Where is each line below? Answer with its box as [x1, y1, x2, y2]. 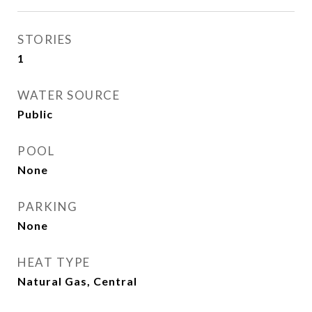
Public [17, 107, 53, 120]
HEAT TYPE [17, 255, 91, 270]
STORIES [17, 32, 72, 47]
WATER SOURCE [17, 88, 120, 102]
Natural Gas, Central [17, 274, 137, 288]
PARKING [17, 199, 78, 214]
